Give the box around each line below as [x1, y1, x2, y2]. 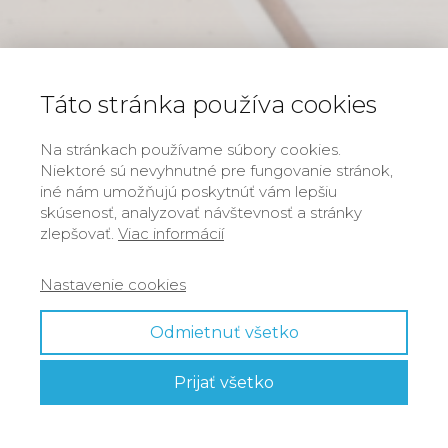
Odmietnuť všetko [149, 323, 299, 342]
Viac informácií [118, 224, 224, 243]
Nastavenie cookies [40, 275, 186, 294]
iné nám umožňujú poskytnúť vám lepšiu [40, 182, 337, 201]
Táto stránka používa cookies [40, 90, 377, 119]
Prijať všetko [174, 373, 274, 392]
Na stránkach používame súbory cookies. [40, 140, 341, 159]
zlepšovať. [40, 224, 118, 243]
